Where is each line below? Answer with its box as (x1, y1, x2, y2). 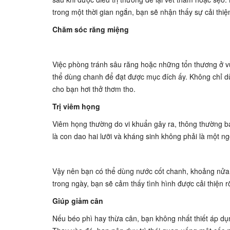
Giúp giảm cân (52, 196, 103, 206)
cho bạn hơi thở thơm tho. (52, 84, 136, 94)
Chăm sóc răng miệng (52, 24, 129, 34)
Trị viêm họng (52, 101, 100, 111)
